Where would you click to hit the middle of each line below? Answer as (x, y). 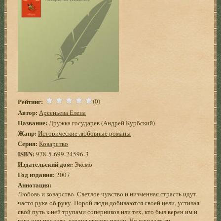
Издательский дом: (46, 164)
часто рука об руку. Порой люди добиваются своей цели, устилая (109, 203)
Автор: (28, 112)
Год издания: (37, 174)
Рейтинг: (31, 101)
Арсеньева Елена (63, 112)
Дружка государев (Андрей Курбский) (101, 123)
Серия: (28, 143)
